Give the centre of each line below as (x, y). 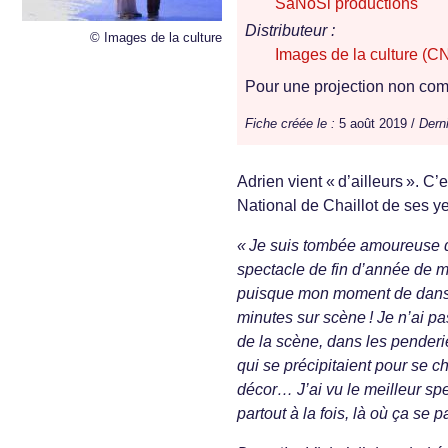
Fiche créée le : (290, 124)
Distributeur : (290, 31)
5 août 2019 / (377, 124)
